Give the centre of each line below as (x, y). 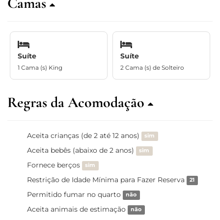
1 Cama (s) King (40, 67)
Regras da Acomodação (78, 102)
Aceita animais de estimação (77, 209)
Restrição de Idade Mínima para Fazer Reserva (107, 179)
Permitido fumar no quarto (75, 194)
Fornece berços (55, 165)
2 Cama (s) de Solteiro (152, 67)
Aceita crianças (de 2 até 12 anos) (84, 135)
